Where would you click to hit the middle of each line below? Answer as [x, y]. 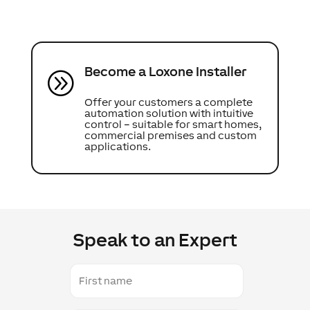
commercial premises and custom [171, 135]
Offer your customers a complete [168, 102]
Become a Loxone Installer [165, 71]
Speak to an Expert [155, 239]
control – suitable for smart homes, [173, 124]
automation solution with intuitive [169, 113]
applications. [118, 146]
